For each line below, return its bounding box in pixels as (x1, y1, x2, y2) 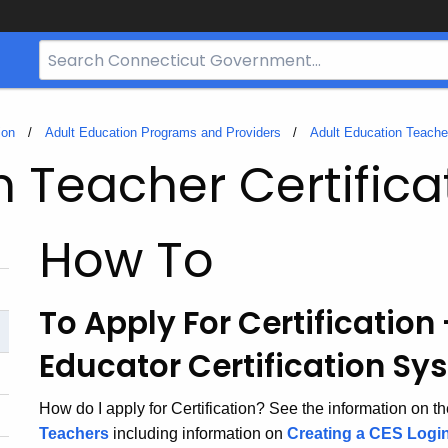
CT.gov (39, 119, 86, 135)
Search (39, 44, 86, 60)
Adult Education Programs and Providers (44, 125, 281, 141)
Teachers (39, 424, 109, 442)
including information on (113, 424, 287, 442)
